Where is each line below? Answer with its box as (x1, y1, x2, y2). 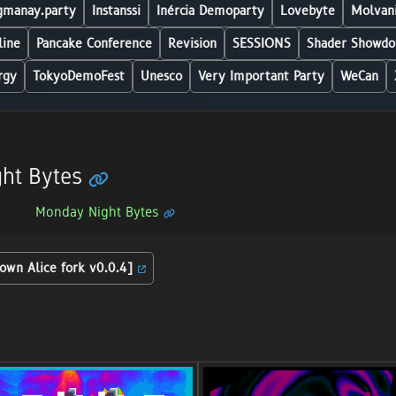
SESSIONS (232, 35, 291, 52)
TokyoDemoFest (33, 68, 125, 85)
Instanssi (91, 3, 141, 19)
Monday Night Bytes (34, 203, 164, 219)
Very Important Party (198, 68, 324, 85)
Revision (167, 35, 217, 52)
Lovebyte (279, 3, 335, 19)
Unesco (141, 68, 182, 85)
